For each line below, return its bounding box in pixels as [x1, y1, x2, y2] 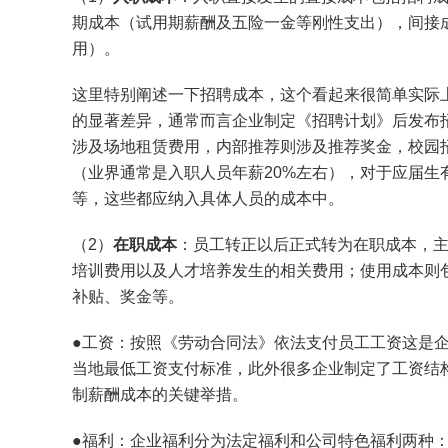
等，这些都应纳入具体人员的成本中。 [72, 190, 344, 208]
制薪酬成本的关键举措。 [72, 386, 248, 404]
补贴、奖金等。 [72, 288, 184, 306]
